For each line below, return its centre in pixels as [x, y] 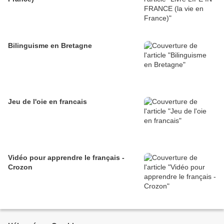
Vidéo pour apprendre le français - [66, 158]
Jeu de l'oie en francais [47, 102]
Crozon [20, 167]
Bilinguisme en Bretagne [50, 46]
